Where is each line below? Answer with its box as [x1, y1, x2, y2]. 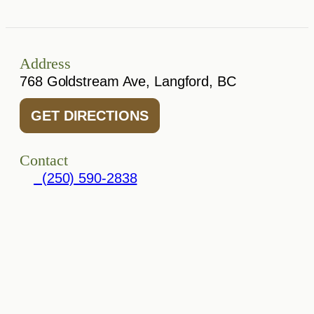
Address [20, 55, 71, 72]
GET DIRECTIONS [31, 108, 149, 123]
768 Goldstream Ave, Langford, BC [20, 74, 236, 89]
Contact [20, 151, 68, 169]
